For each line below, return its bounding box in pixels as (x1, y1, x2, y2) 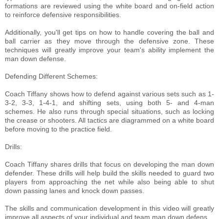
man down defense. (5, 55, 66, 63)
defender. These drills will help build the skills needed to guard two (5, 169, 214, 177)
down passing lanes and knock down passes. (5, 187, 144, 195)
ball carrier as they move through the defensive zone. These (5, 37, 214, 45)
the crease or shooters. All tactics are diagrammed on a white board (5, 116, 214, 124)
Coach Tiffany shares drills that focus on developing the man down (5, 160, 214, 168)
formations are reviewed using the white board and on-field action (5, 2, 214, 10)
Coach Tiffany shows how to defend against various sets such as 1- (5, 90, 214, 98)
